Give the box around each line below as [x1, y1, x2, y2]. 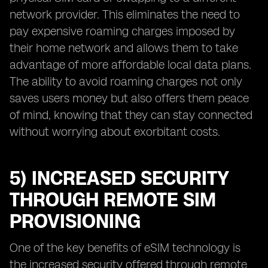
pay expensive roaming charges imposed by [10, 24, 235, 38]
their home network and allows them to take [10, 41, 238, 55]
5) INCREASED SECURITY [10, 167, 229, 190]
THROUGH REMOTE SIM [10, 188, 216, 211]
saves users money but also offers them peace [10, 91, 249, 105]
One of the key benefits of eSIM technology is [10, 240, 240, 255]
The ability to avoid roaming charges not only [10, 74, 242, 89]
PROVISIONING [10, 210, 141, 233]
